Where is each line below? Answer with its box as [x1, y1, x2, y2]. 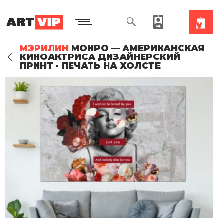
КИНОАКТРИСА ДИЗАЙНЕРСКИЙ [19, 52, 180, 62]
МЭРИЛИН [19, 43, 69, 54]
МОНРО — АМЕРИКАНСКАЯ [69, 43, 204, 54]
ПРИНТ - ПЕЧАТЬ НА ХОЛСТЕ [19, 60, 161, 71]
